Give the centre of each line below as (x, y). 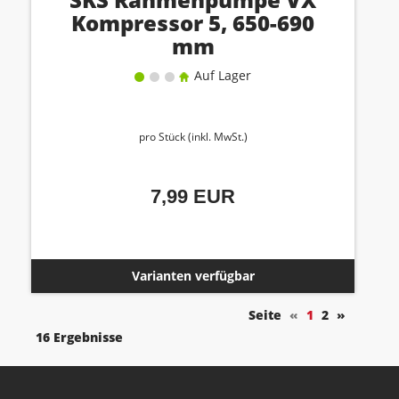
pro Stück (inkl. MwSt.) (193, 137)
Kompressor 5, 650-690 (193, 23)
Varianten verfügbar (193, 276)
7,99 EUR (193, 196)
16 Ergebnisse (79, 337)
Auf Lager (221, 75)
